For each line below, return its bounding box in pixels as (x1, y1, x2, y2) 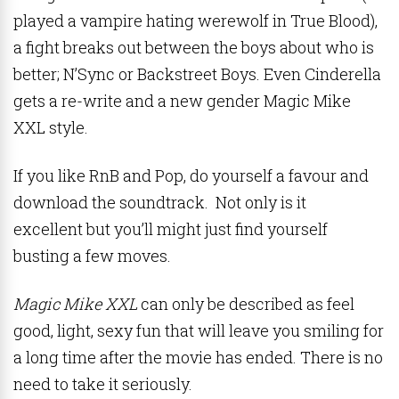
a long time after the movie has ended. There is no (13, 346, 383, 368)
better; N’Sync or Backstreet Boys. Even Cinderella (13, 63, 381, 85)
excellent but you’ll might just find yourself (13, 218, 328, 240)
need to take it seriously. (13, 373, 192, 395)
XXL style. (13, 117, 88, 138)
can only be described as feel (137, 293, 354, 314)
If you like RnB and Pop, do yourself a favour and (13, 165, 369, 186)
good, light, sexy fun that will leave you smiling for (13, 320, 384, 341)
